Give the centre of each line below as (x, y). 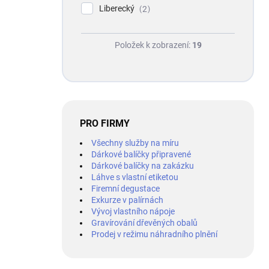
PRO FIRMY (105, 123)
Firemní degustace (125, 188)
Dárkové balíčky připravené (141, 154)
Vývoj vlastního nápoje (133, 211)
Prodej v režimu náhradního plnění (154, 234)
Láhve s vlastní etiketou (135, 177)
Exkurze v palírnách (127, 200)
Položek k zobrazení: (153, 45)
